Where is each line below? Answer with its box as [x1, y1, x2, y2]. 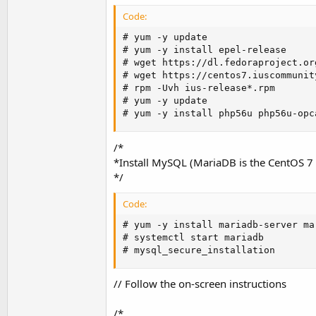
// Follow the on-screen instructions [114, 276, 286, 291]
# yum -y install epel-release [123, 44, 286, 56]
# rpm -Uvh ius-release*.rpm [123, 83, 275, 94]
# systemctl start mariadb [123, 231, 264, 243]
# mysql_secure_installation [123, 244, 275, 255]
